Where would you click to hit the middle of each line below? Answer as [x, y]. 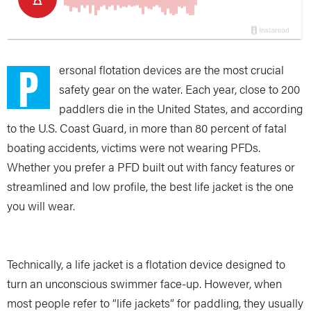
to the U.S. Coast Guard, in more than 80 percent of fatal [147, 128]
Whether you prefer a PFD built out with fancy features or [151, 167]
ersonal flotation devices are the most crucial [171, 69]
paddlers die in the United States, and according [181, 108]
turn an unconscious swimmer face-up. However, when [144, 283]
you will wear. [41, 205]
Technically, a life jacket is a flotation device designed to [146, 264]
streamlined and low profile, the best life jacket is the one [150, 186]
